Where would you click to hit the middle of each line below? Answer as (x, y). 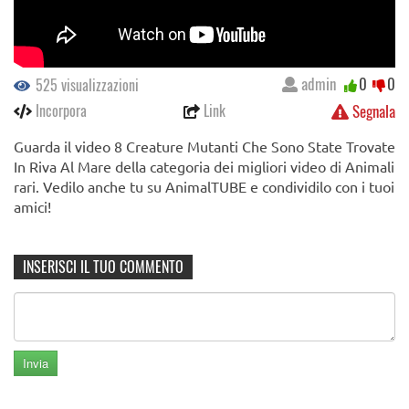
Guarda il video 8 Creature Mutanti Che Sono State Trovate (204, 147)
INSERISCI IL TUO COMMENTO (103, 267)
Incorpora (59, 111)
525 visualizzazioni (85, 85)
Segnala (372, 111)
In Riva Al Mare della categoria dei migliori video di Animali (204, 167)
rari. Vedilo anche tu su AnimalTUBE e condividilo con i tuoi (204, 187)
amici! (32, 207)
